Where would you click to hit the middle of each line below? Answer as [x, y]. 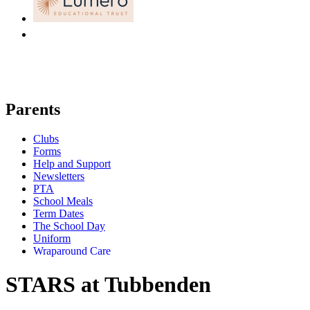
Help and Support [72, 163]
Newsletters [59, 176]
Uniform [52, 238]
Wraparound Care [72, 250]
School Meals [63, 201]
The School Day [69, 226]
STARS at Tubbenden [108, 285]
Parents [33, 109]
